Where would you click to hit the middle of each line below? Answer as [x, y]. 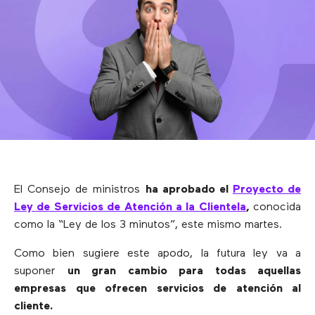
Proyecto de [266, 190]
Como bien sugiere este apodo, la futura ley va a [157, 254]
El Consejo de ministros [80, 190]
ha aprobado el [189, 190]
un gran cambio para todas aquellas [184, 272]
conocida [277, 208]
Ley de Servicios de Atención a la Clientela [130, 208]
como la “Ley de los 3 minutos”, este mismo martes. [148, 225]
